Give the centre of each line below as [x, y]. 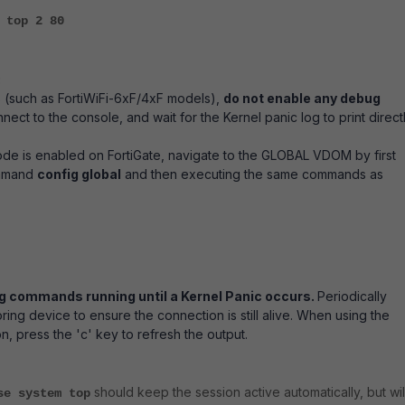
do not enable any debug [302, 99]
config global [79, 174]
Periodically [352, 297]
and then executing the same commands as [252, 174]
